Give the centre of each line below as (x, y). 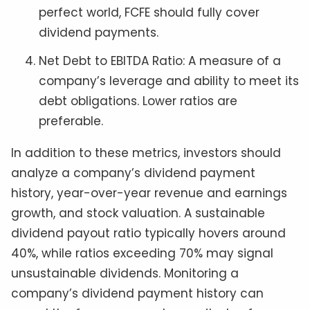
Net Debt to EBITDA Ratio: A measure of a (160, 61)
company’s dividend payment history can (137, 294)
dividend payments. (99, 33)
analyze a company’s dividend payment (133, 173)
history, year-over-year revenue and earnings (149, 193)
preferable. (71, 121)
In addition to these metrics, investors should (146, 153)
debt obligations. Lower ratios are (138, 101)
